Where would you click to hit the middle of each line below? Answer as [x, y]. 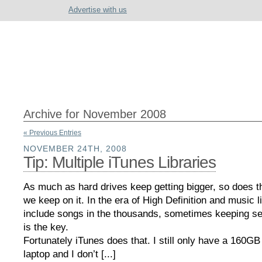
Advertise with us [98, 10]
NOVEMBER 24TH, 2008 [75, 148]
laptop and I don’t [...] [70, 254]
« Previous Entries [52, 132]
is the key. [46, 227]
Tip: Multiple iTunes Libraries [120, 162]
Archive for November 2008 [95, 114]
